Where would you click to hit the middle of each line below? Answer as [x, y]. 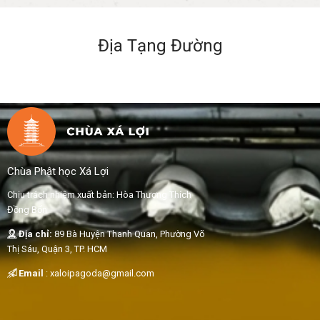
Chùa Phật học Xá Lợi [58, 171]
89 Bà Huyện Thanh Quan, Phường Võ [130, 234]
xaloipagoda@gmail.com [102, 273]
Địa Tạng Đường [160, 45]
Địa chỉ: [35, 234]
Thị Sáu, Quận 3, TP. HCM [57, 249]
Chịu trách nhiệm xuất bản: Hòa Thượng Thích [99, 194]
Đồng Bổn [27, 209]
